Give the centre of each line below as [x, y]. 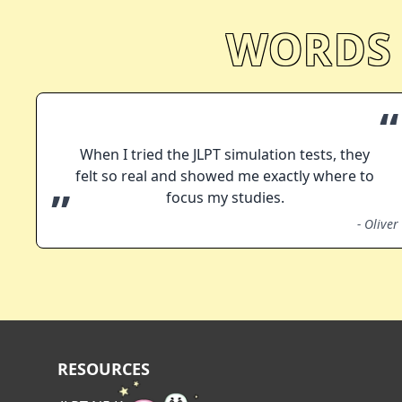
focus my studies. [225, 198]
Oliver [382, 224]
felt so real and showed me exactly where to [225, 176]
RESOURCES [104, 369]
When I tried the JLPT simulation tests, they [225, 155]
